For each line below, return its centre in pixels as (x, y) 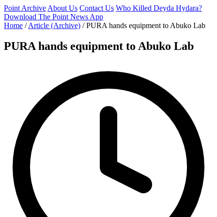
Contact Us (97, 8)
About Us (62, 8)
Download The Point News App (54, 17)
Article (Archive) (54, 25)
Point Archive (25, 8)
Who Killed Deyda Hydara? (159, 8)
